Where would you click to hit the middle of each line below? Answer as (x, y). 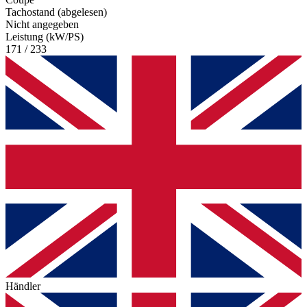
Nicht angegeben (42, 24)
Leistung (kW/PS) (45, 36)
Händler (23, 286)
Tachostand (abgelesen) (56, 12)
